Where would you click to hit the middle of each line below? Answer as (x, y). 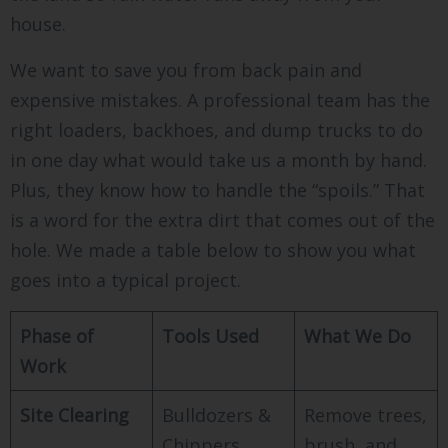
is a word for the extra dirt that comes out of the (222, 219)
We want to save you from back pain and (186, 69)
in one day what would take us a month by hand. (218, 159)
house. (38, 23)
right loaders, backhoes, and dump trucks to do (216, 129)
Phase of (57, 335)
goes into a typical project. (125, 279)
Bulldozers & (216, 414)
